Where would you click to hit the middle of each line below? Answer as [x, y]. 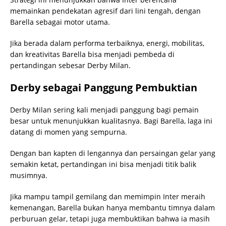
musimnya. [29, 175]
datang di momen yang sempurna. [69, 132]
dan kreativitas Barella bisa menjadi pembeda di [92, 54]
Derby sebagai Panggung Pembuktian [104, 87]
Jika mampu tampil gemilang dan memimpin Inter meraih [108, 196]
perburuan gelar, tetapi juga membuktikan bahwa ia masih [110, 218]
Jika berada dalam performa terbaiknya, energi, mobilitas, [107, 43]
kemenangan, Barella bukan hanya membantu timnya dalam [112, 207]
